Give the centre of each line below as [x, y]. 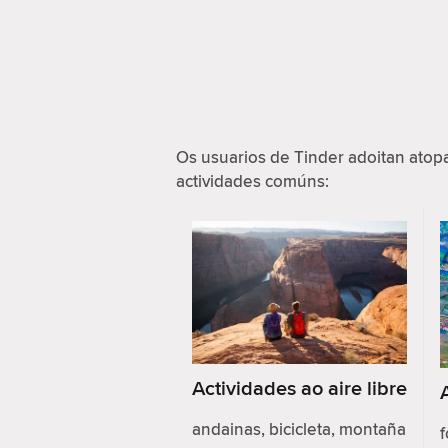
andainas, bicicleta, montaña [299, 429]
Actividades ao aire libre [299, 388]
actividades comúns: [252, 181]
